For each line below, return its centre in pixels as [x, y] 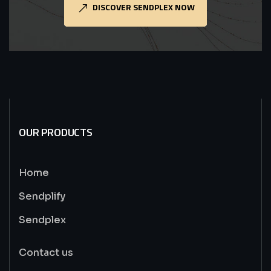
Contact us [46, 253]
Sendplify [42, 196]
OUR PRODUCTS [56, 132]
